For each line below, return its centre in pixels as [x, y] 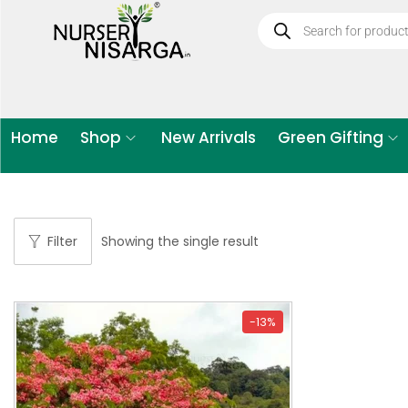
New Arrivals [209, 138]
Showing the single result [180, 241]
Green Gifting [331, 138]
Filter [62, 241]
